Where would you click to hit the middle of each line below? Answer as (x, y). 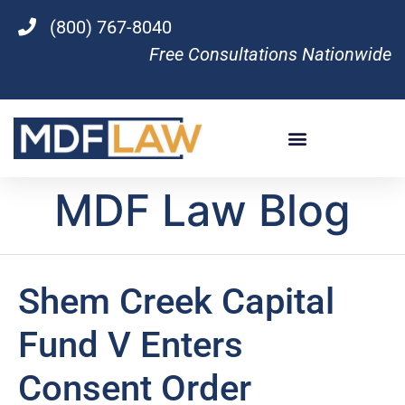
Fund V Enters (131, 344)
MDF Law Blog (202, 210)
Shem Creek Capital (176, 301)
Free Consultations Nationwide (270, 54)
